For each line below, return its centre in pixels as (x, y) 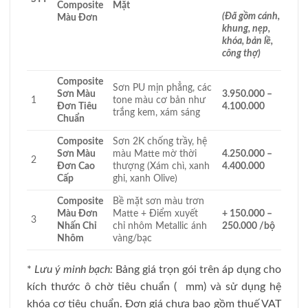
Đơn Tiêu (77, 106)
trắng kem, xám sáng (156, 112)
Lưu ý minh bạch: (74, 269)
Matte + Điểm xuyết (155, 213)
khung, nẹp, (246, 29)
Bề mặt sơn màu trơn (158, 201)
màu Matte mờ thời (155, 153)
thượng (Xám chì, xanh (161, 166)
